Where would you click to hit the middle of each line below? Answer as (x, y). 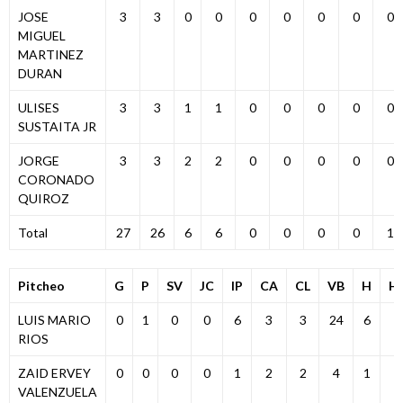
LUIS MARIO (54, 320)
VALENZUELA (57, 392)
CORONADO (56, 179)
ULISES (38, 107)
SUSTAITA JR (57, 126)
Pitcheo (41, 286)
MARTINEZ (50, 54)
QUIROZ (43, 198)
